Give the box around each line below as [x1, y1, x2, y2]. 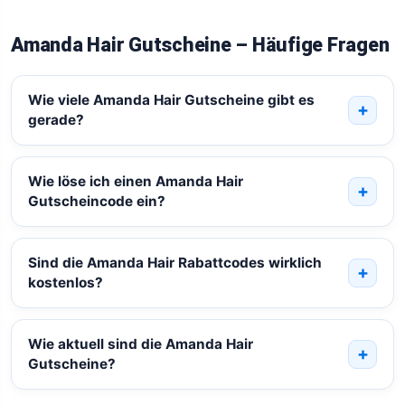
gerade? [27, 110, 84, 128]
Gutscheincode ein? [27, 192, 165, 210]
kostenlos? [27, 273, 103, 291]
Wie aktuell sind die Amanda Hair [27, 334, 253, 353]
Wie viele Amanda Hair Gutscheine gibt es [27, 90, 315, 108]
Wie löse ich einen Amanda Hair [27, 172, 243, 190]
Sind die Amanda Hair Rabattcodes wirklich [27, 253, 322, 271]
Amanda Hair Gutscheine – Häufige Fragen [11, 33, 390, 56]
